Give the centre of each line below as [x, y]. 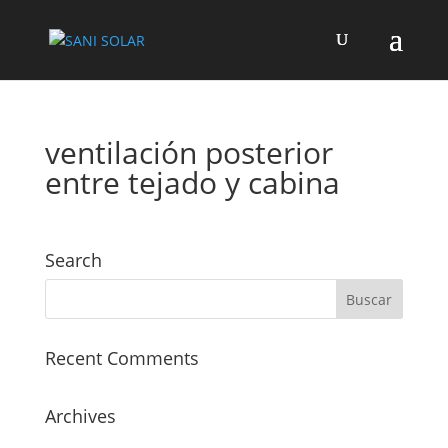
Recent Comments [121, 358]
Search [73, 260]
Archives [80, 416]
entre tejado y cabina [192, 182]
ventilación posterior [188, 152]
